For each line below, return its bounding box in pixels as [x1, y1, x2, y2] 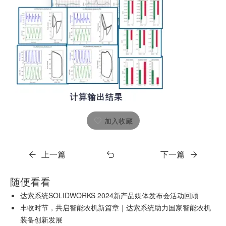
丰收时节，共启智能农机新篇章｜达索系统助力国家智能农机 [20, 202, 211, 213]
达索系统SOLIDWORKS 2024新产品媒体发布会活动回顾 [20, 190, 198, 201]
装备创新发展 [20, 214, 63, 225]
